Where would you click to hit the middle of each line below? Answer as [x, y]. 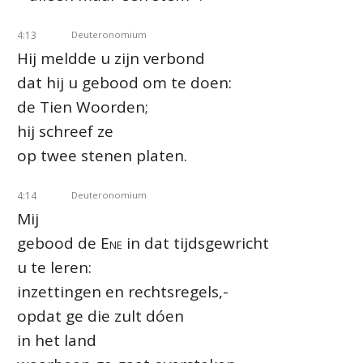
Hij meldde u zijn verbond [111, 58]
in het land [57, 340]
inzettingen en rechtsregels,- [123, 292]
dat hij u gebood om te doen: [124, 83]
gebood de [59, 243]
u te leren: [54, 267]
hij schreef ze [65, 131]
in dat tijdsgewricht [196, 243]
